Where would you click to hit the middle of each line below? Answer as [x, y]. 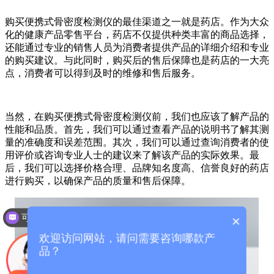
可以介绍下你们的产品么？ [109, 218]
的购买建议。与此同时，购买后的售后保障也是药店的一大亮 [137, 61]
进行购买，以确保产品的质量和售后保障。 [98, 181]
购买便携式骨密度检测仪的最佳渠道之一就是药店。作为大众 [137, 22]
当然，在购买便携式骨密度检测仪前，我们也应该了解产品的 [137, 117]
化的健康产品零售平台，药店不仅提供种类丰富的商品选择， [137, 35]
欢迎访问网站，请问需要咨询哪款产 [128, 238]
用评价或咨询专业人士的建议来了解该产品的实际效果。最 [132, 155]
